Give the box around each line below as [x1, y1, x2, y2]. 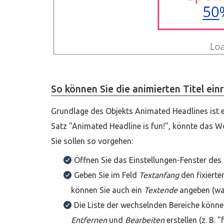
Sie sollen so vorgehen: [51, 136, 133, 146]
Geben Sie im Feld [74, 170, 139, 180]
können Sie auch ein [71, 185, 144, 195]
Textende [144, 185, 177, 195]
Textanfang [139, 170, 179, 180]
